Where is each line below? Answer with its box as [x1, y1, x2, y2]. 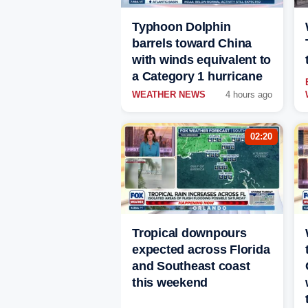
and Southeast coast [132, 259, 250, 274]
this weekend [132, 276, 208, 290]
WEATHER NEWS [132, 89, 206, 100]
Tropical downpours [132, 226, 247, 241]
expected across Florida [132, 243, 270, 257]
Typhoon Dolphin [132, 20, 231, 34]
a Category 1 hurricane [132, 69, 263, 84]
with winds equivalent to [132, 53, 271, 67]
